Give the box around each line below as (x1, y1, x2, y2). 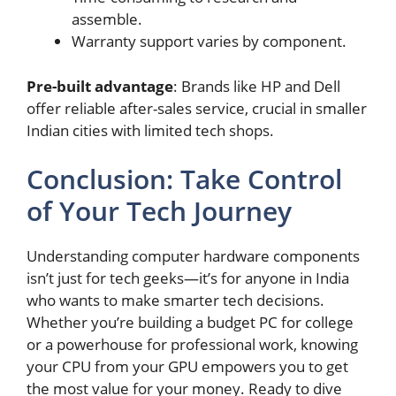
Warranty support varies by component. (72, 31, 346, 52)
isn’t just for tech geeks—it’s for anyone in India (27, 268, 349, 289)
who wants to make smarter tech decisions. (27, 290, 324, 311)
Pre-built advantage (27, 75, 173, 96)
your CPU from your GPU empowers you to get (27, 356, 348, 377)
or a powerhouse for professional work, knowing (27, 334, 358, 355)
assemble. (72, 9, 142, 30)
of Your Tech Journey (27, 193, 292, 230)
